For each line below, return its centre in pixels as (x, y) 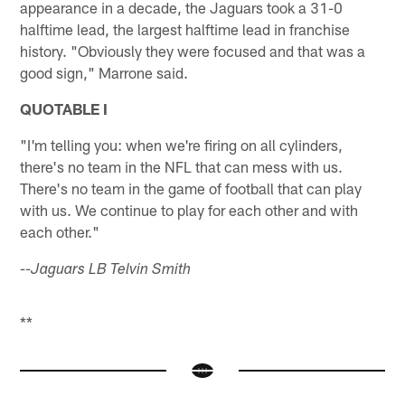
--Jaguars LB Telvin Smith (106, 270)
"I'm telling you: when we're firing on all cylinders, (182, 144)
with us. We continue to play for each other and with (189, 209)
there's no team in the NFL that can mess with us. (182, 166)
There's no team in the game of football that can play (191, 188)
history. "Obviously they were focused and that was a (193, 50)
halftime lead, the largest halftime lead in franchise (185, 28)
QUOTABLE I (64, 108)
